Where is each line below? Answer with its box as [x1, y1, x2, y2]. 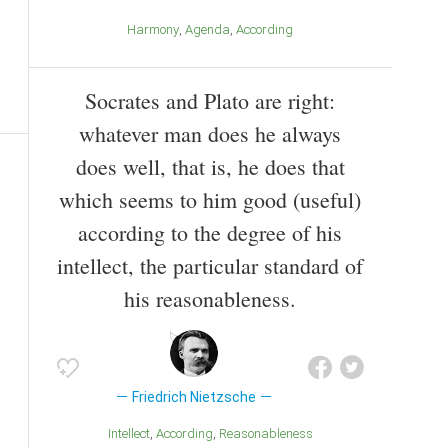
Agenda [193, 21, 230, 37]
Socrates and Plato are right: [85, 85, 335, 115]
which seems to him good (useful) [59, 184, 361, 214]
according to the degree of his [78, 217, 342, 247]
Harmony [136, 21, 179, 37]
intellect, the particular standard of [57, 250, 363, 280]
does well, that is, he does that [75, 151, 345, 181]
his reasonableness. [124, 283, 296, 313]
